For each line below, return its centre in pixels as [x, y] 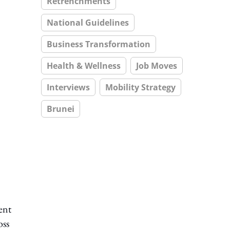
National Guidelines [88, 23]
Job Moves [157, 66]
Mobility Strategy [140, 87]
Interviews [68, 87]
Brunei [61, 109]
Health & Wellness [84, 66]
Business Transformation [99, 44]
